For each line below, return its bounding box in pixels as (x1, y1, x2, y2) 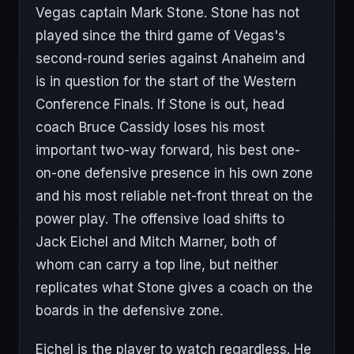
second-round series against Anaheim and (36, 51, 305, 66)
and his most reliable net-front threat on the (36, 188, 313, 204)
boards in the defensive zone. (36, 303, 223, 318)
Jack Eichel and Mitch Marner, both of (36, 234, 277, 250)
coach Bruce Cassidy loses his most (36, 119, 265, 135)
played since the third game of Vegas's (36, 28, 285, 43)
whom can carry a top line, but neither (36, 257, 278, 273)
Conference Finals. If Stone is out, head (36, 96, 284, 112)
